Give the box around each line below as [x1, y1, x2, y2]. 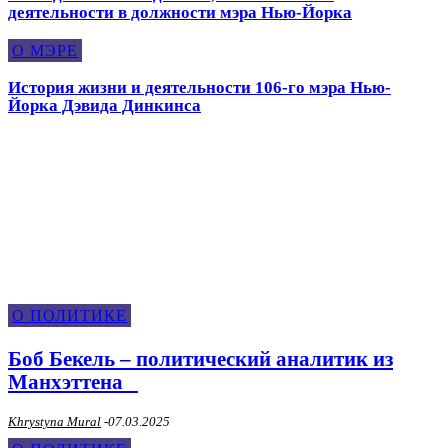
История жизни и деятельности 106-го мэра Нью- [8, 78, 391, 97]
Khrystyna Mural [8, 414, 101, 429]
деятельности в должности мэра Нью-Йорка [8, 3, 352, 22]
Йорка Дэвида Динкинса [8, 96, 201, 115]
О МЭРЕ [12, 42, 78, 59]
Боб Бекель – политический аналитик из [8, 347, 393, 371]
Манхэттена [8, 370, 138, 394]
